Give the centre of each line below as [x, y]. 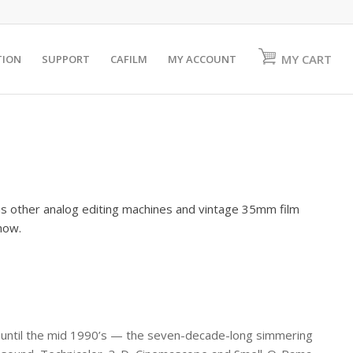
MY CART [307, 59]
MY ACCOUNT [203, 59]
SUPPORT [66, 59]
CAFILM [129, 59]
